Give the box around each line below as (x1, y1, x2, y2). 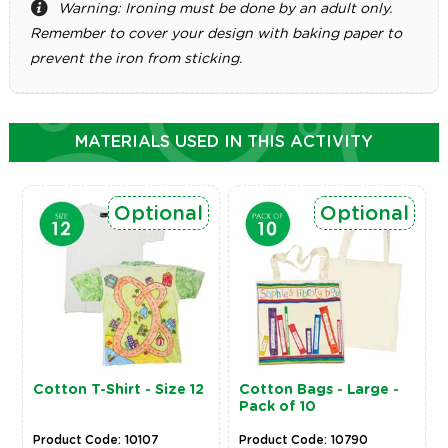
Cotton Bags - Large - (239, 383, 400, 398)
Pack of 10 (239, 400, 317, 415)
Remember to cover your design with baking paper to (29, 27, 402, 42)
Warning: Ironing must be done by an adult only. (57, 2, 392, 17)
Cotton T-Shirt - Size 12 (32, 383, 204, 398)
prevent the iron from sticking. (29, 52, 242, 67)
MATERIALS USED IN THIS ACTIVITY (75, 134, 373, 151)
